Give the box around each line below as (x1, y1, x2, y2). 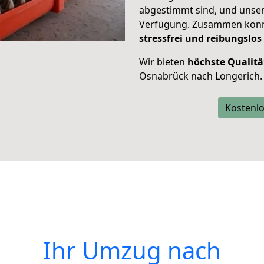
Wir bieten (139, 55, 187, 68)
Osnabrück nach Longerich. (139, 70, 262, 82)
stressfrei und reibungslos (139, 32, 262, 45)
